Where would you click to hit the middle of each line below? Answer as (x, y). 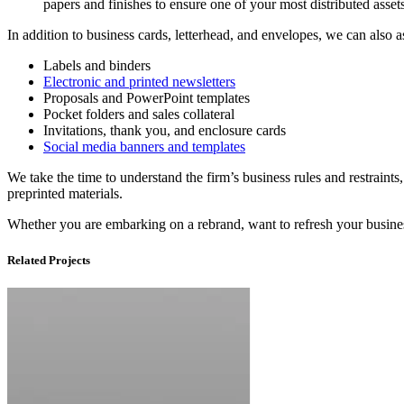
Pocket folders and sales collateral (139, 115)
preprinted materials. (65, 194)
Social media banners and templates (144, 147)
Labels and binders (97, 66)
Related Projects (49, 260)
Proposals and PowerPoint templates (147, 98)
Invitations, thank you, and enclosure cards (165, 131)
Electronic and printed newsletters (139, 82)
